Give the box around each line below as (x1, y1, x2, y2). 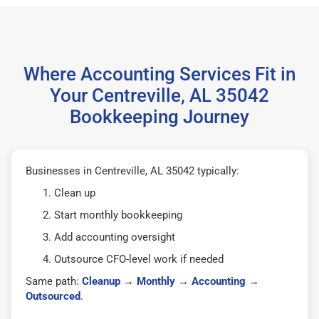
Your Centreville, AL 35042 (50, 84, 269, 106)
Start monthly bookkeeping (54, 208, 182, 221)
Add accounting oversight (54, 230, 175, 244)
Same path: (26, 274, 82, 288)
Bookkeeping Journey (70, 105, 249, 127)
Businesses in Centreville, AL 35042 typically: (26, 164, 239, 177)
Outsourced (26, 289, 80, 303)
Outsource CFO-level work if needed (54, 252, 224, 266)
